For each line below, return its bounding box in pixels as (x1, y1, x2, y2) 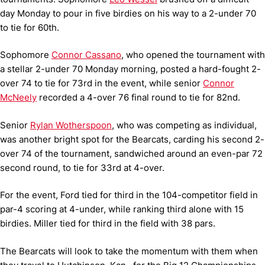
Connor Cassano (51, 49, 121, 60)
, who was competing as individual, (112, 119, 257, 131)
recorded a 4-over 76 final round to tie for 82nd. (37, 92, 240, 103)
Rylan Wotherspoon (30, 119, 112, 131)
